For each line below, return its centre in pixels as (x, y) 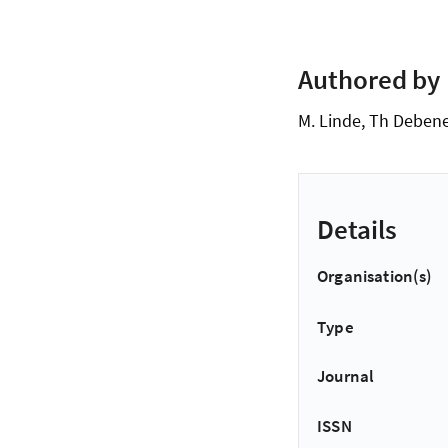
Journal (346, 376)
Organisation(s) (375, 276)
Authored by (369, 78)
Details (357, 229)
